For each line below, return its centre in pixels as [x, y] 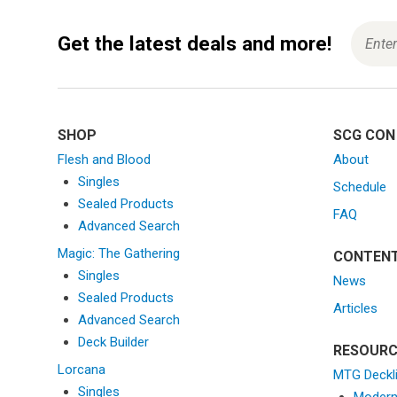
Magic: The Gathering [119, 253]
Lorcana [82, 369]
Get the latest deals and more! [195, 44]
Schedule [360, 187]
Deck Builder [113, 342]
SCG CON [364, 135]
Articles [355, 308]
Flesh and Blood [104, 159]
